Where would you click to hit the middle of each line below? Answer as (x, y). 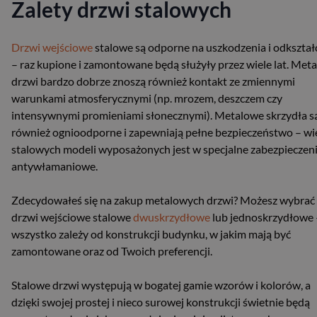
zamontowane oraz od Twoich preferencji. (112, 250)
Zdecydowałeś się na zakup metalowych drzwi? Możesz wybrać (163, 200)
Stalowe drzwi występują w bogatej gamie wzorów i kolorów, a (161, 284)
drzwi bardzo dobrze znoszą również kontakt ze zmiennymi (153, 81)
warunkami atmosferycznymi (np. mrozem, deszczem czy (147, 98)
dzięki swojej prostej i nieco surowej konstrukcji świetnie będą (161, 301)
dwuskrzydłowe (172, 217)
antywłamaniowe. (54, 166)
